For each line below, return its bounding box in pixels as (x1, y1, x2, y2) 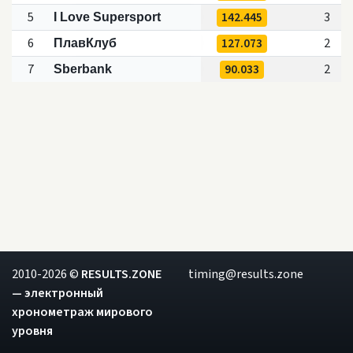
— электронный (12, 284, 103, 302)
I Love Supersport (53, 9, 161, 24)
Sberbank (53, 61, 112, 76)
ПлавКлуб (53, 35, 117, 50)
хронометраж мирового (12, 303, 153, 321)
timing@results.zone (188, 266, 303, 283)
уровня (12, 322, 53, 340)
